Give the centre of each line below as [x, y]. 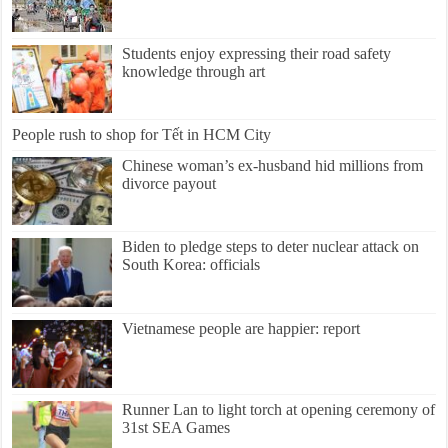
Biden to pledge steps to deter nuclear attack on [271, 247]
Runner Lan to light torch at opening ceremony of [279, 409]
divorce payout [169, 184]
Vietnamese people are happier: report [241, 328]
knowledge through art [196, 71]
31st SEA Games [176, 427]
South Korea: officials [191, 265]
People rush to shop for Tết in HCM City [142, 135]
